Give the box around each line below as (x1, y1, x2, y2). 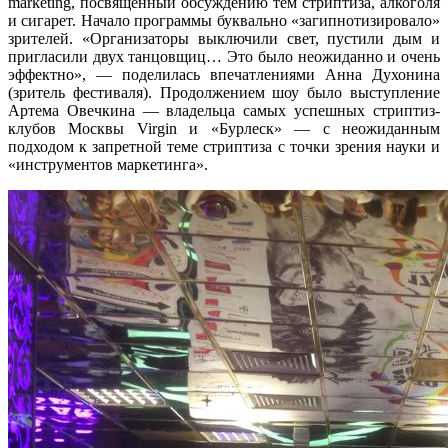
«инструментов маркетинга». (8, 155, 208, 173)
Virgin (136, 119, 177, 137)
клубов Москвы (8, 119, 137, 137)
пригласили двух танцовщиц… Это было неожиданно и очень (8, 47, 440, 65)
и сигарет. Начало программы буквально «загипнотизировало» (8, 11, 440, 29)
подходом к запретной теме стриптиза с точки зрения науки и (8, 137, 440, 155)
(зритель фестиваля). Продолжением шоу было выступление (8, 83, 440, 101)
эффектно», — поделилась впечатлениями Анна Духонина (8, 65, 440, 83)
